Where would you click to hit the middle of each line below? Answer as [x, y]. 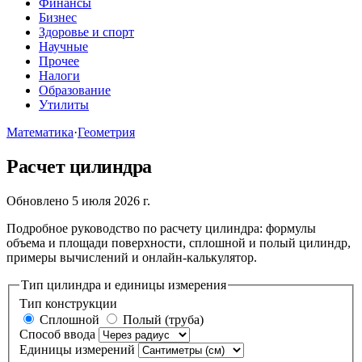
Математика [40, 132]
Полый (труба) [162, 320]
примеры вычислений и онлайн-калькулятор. [132, 257]
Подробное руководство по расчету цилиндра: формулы [161, 228]
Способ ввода [57, 335]
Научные [63, 46]
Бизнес [58, 17]
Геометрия [106, 132]
